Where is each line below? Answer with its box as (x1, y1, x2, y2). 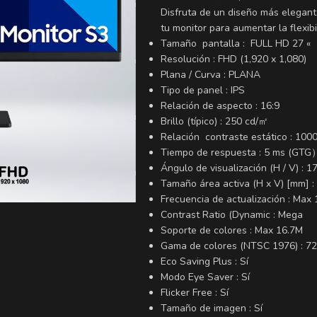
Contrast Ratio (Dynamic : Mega (161, 208, 303, 221)
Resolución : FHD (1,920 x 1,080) (161, 52, 306, 66)
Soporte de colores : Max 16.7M (161, 224, 303, 237)
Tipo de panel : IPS (161, 83, 245, 97)
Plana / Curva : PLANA (161, 68, 260, 81)
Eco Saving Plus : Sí (161, 255, 248, 268)
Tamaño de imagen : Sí (161, 301, 263, 315)
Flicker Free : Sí (161, 286, 229, 299)
